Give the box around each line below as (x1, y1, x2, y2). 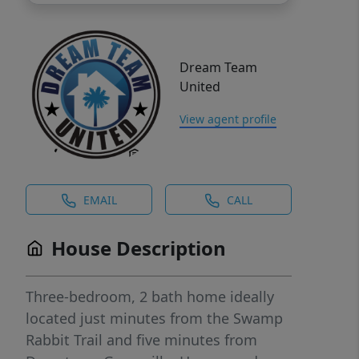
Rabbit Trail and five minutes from (26, 330, 257, 350)
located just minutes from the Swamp (26, 309, 283, 329)
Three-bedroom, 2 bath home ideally (26, 287, 274, 307)
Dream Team (179, 58, 257, 77)
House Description (51, 235, 226, 262)
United (179, 78, 220, 96)
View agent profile (179, 111, 276, 127)
